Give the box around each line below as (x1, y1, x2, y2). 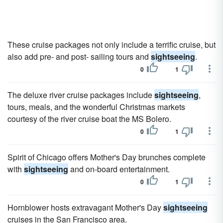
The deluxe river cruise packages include (7, 89, 154, 101)
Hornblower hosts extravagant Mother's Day (7, 202, 163, 213)
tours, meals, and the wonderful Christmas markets (7, 101, 185, 112)
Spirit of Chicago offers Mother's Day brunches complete (7, 151, 206, 163)
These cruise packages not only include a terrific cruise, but (7, 39, 216, 50)
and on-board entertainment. (68, 163, 170, 175)
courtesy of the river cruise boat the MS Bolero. (7, 113, 171, 124)
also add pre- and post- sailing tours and (7, 51, 151, 62)
